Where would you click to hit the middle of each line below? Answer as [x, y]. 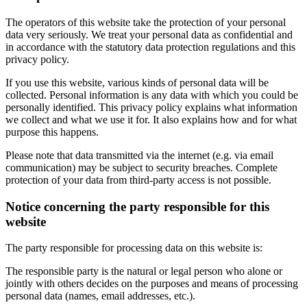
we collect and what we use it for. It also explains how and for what [151, 119]
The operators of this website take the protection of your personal [146, 22]
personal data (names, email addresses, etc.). [100, 296]
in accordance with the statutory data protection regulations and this [150, 47]
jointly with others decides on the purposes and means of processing [152, 284]
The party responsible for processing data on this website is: [134, 248]
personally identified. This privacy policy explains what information [151, 107]
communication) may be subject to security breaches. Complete [142, 167]
